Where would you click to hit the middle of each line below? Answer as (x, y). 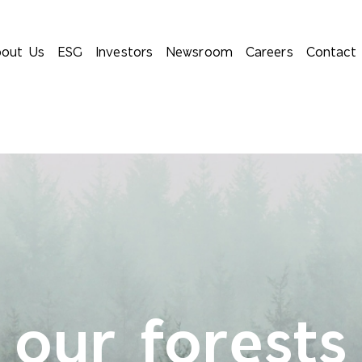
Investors (124, 52)
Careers (269, 52)
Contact (331, 52)
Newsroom (199, 52)
